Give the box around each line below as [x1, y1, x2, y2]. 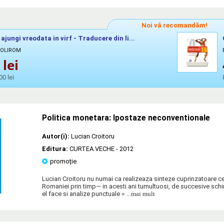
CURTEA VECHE [69, 144, 114, 152]
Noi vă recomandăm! [141, 21, 207, 29]
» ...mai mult [120, 189, 155, 197]
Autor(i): [42, 132, 69, 140]
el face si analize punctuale [42, 189, 120, 197]
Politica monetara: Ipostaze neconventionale [42, 113, 210, 122]
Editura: [42, 144, 69, 152]
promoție [49, 157, 76, 165]
